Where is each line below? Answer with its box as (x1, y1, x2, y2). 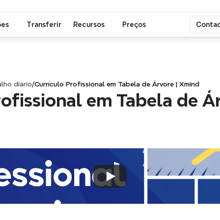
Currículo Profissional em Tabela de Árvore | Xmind (34, 81, 199, 87)
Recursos (73, 21, 105, 28)
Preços (122, 21, 146, 28)
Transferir (27, 21, 61, 28)
